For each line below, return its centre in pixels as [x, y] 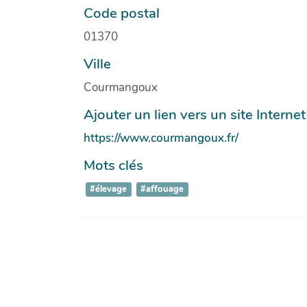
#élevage [109, 189]
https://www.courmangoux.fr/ [161, 138]
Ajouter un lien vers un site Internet [195, 114]
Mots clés [113, 165]
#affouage [162, 189]
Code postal [122, 13]
